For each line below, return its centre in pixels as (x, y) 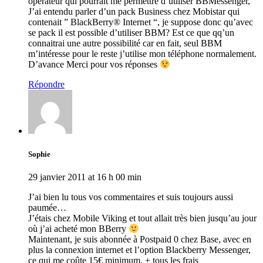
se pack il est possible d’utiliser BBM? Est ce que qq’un (131, 32)
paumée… (47, 207)
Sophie (39, 154)
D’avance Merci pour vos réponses (94, 65)
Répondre (46, 85)
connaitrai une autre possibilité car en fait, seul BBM (125, 43)
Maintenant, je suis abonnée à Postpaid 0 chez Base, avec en (140, 240)
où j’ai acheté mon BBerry (78, 229)
